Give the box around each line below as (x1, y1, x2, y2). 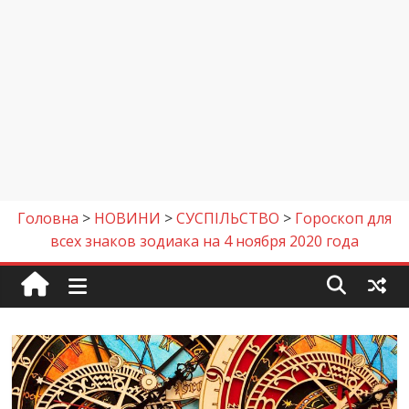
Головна (16, 208, 79, 228)
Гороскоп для (294, 208, 392, 228)
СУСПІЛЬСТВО (175, 208, 279, 228)
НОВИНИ (93, 208, 161, 228)
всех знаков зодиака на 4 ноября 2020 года (49, 231, 359, 251)
